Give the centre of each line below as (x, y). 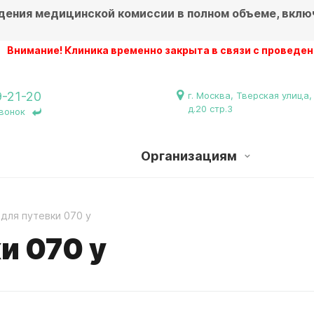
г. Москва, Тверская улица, (250, 95)
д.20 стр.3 (210, 109)
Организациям (190, 156)
